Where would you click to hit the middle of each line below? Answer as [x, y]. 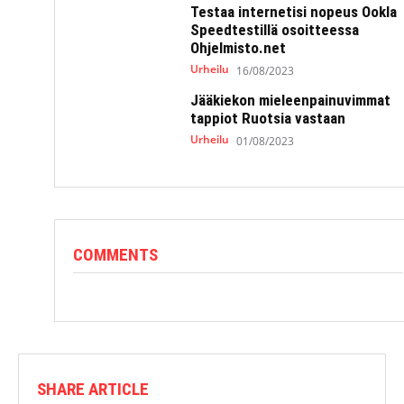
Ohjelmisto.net [238, 47]
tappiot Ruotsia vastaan [267, 118]
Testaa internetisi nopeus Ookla [293, 11]
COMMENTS [115, 254]
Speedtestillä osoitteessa [274, 29]
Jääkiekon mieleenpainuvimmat [290, 100]
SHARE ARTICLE [93, 389]
